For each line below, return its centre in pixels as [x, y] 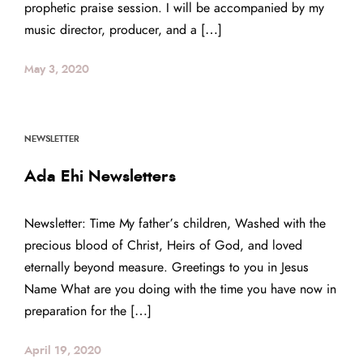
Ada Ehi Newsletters [100, 177]
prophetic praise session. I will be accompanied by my [174, 9]
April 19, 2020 [63, 350]
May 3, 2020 [57, 70]
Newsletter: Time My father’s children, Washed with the [175, 223]
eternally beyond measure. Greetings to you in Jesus [167, 267]
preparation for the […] [88, 311]
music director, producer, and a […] [123, 30]
